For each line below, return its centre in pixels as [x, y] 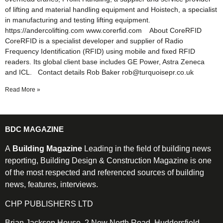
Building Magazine [47, 149]
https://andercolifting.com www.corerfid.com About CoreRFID [103, 31]
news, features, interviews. [52, 185]
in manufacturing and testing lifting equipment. [78, 20]
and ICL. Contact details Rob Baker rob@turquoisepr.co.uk [99, 72]
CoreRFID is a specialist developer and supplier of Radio [94, 41]
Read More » [23, 90]
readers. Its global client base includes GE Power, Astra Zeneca [105, 62]
